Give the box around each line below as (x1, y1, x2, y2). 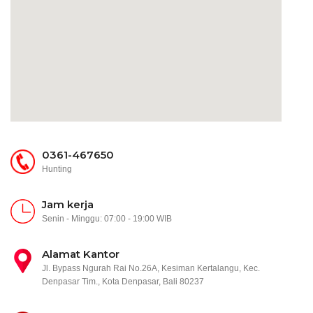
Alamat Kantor (42, 247, 119, 261)
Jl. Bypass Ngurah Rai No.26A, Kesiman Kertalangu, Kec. (42, 263, 260, 273)
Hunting (42, 163, 72, 174)
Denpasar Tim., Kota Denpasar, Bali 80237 (42, 276, 204, 286)
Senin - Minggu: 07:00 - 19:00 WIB (42, 213, 172, 224)
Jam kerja (42, 197, 94, 211)
